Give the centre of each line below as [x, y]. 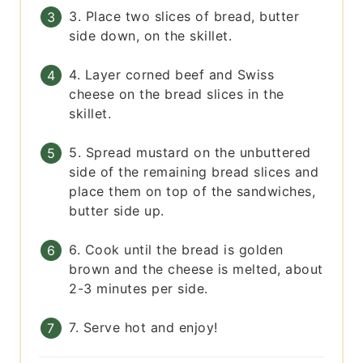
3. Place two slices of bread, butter [184, 17]
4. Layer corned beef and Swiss [172, 75]
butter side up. [117, 211]
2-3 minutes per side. [139, 289]
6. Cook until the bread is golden [176, 250]
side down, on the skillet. [151, 36]
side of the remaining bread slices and [194, 172]
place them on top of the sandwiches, [192, 192]
